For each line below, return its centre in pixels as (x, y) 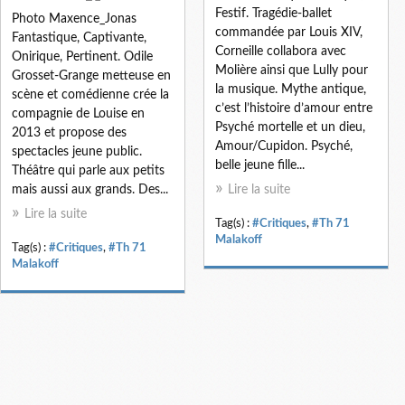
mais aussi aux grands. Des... (90, 189)
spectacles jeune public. (77, 151)
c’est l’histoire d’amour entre (294, 108)
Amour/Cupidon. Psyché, (284, 146)
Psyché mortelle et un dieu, (290, 127)
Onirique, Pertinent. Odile (82, 57)
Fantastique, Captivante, (79, 38)
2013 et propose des (69, 132)
